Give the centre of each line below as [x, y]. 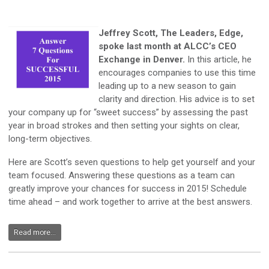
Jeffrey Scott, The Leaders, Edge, [171, 33]
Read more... [35, 233]
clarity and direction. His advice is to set [177, 99]
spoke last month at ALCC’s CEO [168, 47]
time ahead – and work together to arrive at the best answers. [130, 202]
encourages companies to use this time [177, 73]
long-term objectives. [50, 139]
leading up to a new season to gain [167, 86]
